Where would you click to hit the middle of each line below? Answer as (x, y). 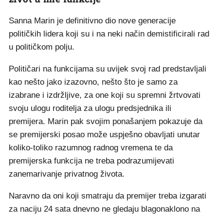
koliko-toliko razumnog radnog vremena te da (91, 148)
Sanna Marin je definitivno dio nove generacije (92, 21)
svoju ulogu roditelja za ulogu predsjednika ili (90, 108)
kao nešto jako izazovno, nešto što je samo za (93, 82)
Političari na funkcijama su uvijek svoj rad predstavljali (108, 69)
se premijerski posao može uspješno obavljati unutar (104, 135)
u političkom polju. (43, 47)
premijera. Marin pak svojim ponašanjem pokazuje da (106, 121)
